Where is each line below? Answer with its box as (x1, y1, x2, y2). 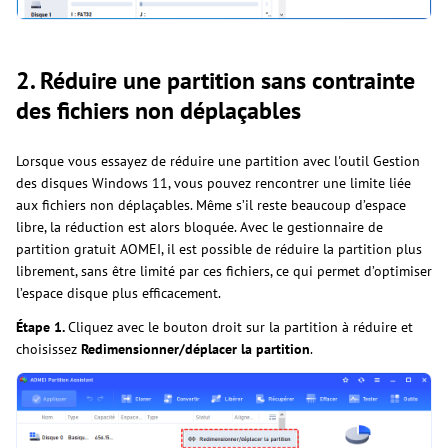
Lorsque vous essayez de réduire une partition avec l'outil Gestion (16, 151, 420, 170)
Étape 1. (16, 317, 68, 336)
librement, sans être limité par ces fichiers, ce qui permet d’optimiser (16, 261, 432, 280)
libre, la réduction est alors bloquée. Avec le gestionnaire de (16, 217, 383, 236)
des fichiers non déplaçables (16, 94, 301, 126)
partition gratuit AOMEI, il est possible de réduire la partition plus (16, 239, 422, 258)
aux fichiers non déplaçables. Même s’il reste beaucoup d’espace (16, 195, 406, 214)
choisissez (16, 339, 81, 358)
